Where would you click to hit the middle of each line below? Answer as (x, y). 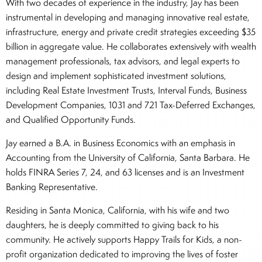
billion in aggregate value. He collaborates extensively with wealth (131, 46)
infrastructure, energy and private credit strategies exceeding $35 (131, 32)
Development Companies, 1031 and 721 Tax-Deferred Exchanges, (131, 105)
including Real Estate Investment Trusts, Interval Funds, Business (126, 90)
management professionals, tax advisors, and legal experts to (123, 61)
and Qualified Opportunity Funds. (71, 120)
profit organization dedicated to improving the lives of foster (122, 254)
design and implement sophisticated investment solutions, (116, 76)
